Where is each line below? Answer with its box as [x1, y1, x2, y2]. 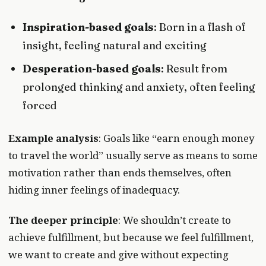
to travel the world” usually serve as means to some [8, 148, 258, 162]
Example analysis [8, 131, 99, 145]
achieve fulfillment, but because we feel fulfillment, [8, 230, 254, 245]
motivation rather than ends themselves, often [8, 165, 232, 179]
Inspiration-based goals [23, 20, 154, 34]
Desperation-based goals [23, 61, 161, 75]
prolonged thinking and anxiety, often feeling [23, 80, 256, 94]
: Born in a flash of [154, 20, 246, 34]
